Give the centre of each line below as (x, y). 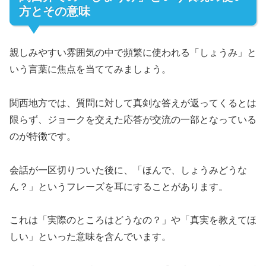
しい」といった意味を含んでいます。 (90, 237)
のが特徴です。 (43, 136)
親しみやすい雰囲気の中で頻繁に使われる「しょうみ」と (133, 52)
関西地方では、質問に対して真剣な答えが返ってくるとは (133, 103)
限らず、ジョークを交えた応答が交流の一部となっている (133, 119)
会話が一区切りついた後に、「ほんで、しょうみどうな (128, 170)
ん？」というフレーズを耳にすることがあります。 (119, 186)
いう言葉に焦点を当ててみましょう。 (90, 69)
